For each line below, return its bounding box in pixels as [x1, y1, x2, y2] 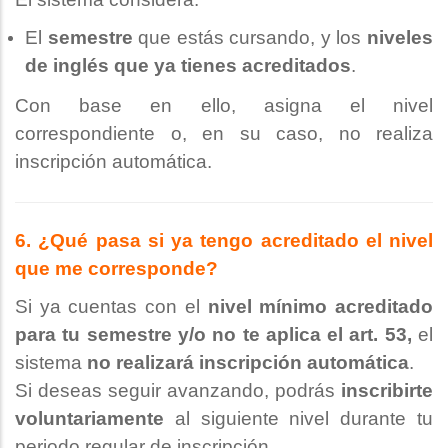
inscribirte [341, 380, 433, 402]
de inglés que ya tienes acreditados [25, 54, 351, 76]
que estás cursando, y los [132, 26, 368, 48]
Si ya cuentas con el [15, 296, 208, 318]
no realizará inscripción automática [87, 352, 409, 374]
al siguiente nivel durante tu [164, 408, 433, 430]
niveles [367, 26, 434, 48]
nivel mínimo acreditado [207, 296, 434, 318]
